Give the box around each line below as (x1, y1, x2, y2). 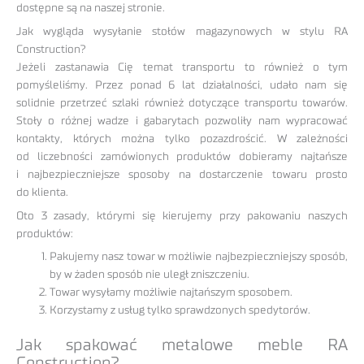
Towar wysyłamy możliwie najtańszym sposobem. (50, 287, 293, 299)
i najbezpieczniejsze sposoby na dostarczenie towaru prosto (16, 168, 348, 180)
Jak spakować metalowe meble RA (16, 336, 348, 353)
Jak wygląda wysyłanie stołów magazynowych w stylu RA (16, 25, 348, 37)
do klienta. (16, 186, 68, 198)
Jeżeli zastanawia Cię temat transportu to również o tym (16, 61, 348, 73)
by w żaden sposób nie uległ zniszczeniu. (50, 269, 250, 281)
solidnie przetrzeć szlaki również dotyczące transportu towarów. (16, 97, 348, 109)
